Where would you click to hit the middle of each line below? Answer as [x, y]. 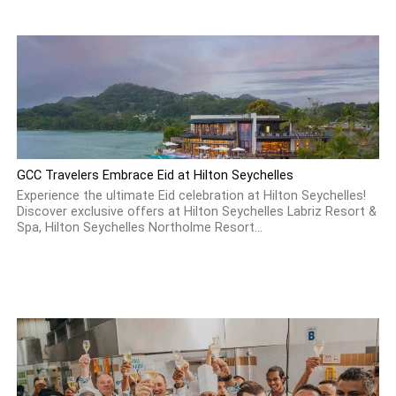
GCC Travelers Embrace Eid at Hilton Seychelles [155, 175]
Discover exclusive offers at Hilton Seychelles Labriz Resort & [196, 212]
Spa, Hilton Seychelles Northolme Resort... [139, 228]
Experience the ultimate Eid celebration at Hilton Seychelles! [191, 196]
